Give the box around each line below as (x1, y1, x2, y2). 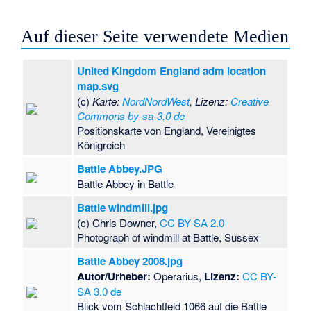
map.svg (77, 78, 119, 94)
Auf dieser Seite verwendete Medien (21, 26, 289, 47)
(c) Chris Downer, (77, 215, 160, 230)
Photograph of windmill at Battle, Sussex (77, 230, 260, 245)
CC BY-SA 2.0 (160, 215, 225, 230)
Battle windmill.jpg (77, 200, 169, 216)
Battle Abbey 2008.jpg (77, 253, 183, 269)
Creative (230, 94, 269, 109)
